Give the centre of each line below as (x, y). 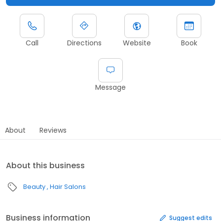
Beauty (34, 187)
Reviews (53, 130)
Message (110, 88)
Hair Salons (68, 187)
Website (137, 43)
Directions (84, 43)
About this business (45, 166)
